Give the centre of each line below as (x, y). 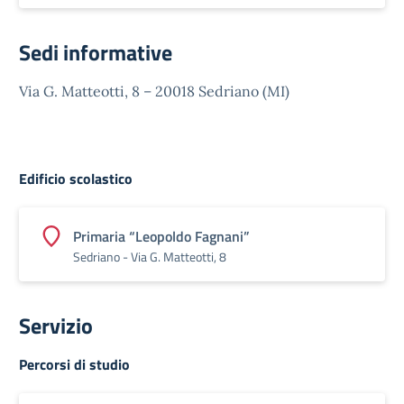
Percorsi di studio (74, 364)
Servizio (56, 326)
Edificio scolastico (76, 179)
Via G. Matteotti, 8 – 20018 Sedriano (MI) (154, 91)
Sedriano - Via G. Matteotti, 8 (150, 257)
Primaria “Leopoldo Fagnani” (161, 236)
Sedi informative (96, 52)
